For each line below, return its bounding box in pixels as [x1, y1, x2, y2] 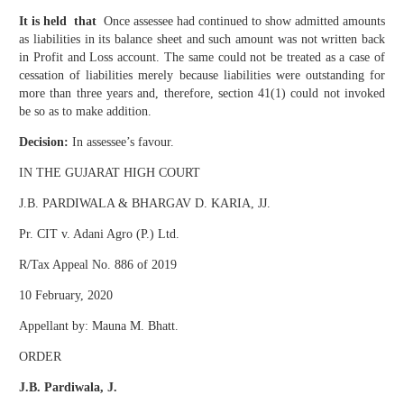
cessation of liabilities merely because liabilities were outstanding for [19, 69, 385, 83]
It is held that [19, 14, 104, 29]
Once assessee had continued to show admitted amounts [104, 14, 385, 29]
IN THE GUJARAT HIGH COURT [19, 166, 200, 180]
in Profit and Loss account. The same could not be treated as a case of [19, 50, 385, 65]
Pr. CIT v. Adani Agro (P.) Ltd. [19, 227, 179, 242]
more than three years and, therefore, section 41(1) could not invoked [19, 87, 385, 101]
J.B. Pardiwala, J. [19, 381, 117, 395]
